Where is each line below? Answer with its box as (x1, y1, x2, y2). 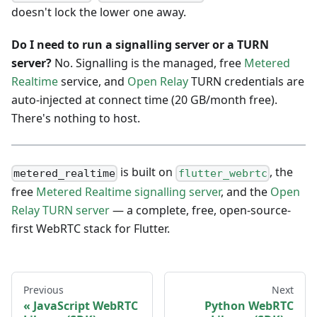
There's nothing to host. (11, 110, 140, 127)
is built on (117, 164, 176, 180)
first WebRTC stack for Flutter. (11, 220, 170, 236)
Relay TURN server (11, 202, 110, 218)
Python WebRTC (204, 297, 294, 313)
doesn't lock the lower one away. (11, 4, 186, 21)
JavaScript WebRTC (33, 297, 138, 313)
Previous (23, 282, 64, 296)
